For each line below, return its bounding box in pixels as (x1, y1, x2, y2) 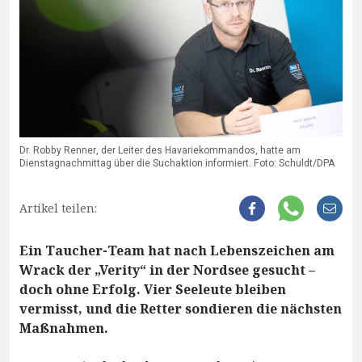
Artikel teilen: (19, 200, 97, 217)
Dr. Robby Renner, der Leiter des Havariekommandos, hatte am (19, 143, 301, 158)
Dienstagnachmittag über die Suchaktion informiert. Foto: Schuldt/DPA (19, 156, 335, 171)
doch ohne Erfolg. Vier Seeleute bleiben (19, 280, 286, 299)
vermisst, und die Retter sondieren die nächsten (19, 300, 342, 318)
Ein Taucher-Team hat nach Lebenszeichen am (19, 242, 335, 260)
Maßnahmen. (19, 319, 108, 338)
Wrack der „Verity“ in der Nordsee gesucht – (19, 261, 315, 280)
